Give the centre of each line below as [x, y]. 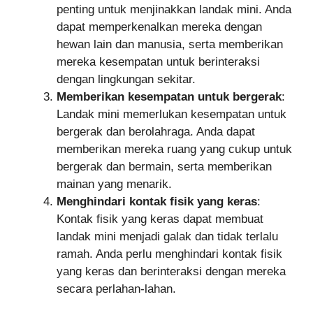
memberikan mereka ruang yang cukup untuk [174, 149]
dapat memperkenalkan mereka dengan [159, 27]
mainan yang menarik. [114, 184]
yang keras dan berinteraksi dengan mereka [171, 271]
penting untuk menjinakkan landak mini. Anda [174, 9]
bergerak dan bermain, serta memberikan [164, 166]
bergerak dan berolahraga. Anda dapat [156, 131]
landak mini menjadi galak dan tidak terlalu [167, 236]
